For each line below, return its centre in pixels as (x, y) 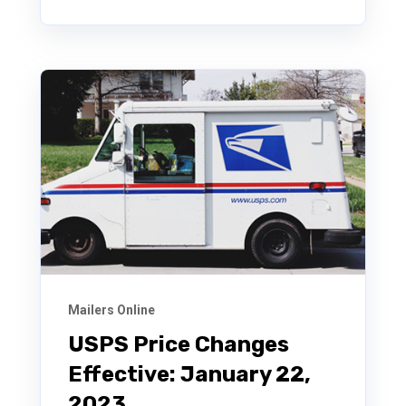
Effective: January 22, (189, 374)
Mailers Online (111, 309)
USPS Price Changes (179, 344)
